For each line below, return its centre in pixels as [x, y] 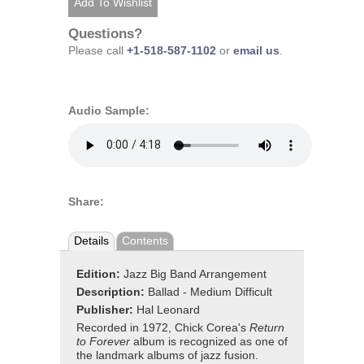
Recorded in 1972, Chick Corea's [163, 328]
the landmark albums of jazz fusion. [167, 356]
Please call [97, 51]
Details [91, 240]
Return [267, 328]
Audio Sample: [109, 110]
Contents [145, 240]
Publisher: [106, 310]
